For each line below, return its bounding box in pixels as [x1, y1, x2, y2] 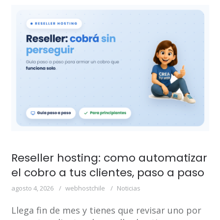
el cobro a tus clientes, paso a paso [11, 165, 204, 181]
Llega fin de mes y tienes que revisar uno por [11, 204, 201, 217]
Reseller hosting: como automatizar [11, 150, 207, 166]
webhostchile [65, 184, 105, 193]
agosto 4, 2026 [11, 184, 54, 193]
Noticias [116, 184, 140, 193]
